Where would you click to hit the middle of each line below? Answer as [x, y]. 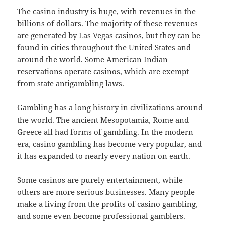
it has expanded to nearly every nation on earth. [104, 155]
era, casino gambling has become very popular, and [110, 143]
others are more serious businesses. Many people [106, 192]
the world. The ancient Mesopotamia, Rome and [103, 119]
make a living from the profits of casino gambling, [108, 204]
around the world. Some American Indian [93, 59]
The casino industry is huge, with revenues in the [107, 11]
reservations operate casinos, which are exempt [103, 71]
